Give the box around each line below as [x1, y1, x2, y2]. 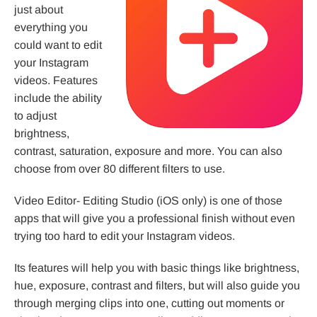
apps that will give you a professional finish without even [14, 212, 295, 225]
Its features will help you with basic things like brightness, [14, 262, 299, 275]
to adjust [14, 110, 57, 122]
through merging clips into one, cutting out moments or [14, 297, 284, 310]
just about [14, 4, 63, 16]
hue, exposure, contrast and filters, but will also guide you [14, 279, 300, 292]
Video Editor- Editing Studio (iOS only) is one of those [14, 195, 282, 207]
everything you [14, 21, 88, 34]
